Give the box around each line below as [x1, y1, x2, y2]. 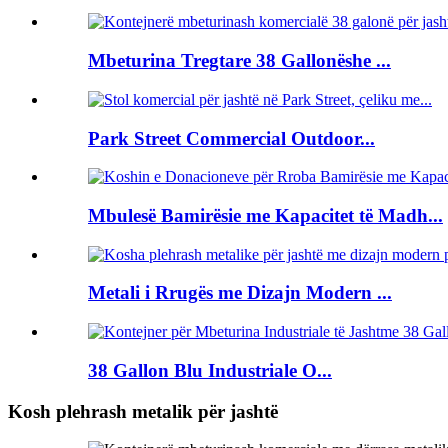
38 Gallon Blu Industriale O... [88, 359, 332, 381]
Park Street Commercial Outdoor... [88, 127, 375, 149]
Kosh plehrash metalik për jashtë [8, 400, 278, 422]
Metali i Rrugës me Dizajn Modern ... [88, 282, 392, 304]
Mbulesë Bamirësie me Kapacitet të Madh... [88, 204, 443, 226]
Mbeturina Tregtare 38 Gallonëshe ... [88, 50, 391, 72]
